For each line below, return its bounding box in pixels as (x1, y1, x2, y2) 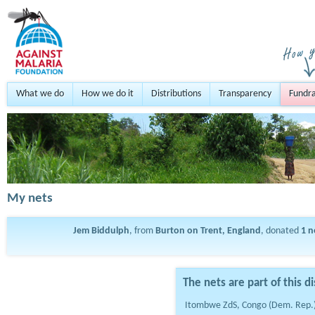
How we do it (82, 89, 134, 99)
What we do (16, 89, 64, 99)
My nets (7, 192, 53, 205)
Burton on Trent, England (155, 226, 261, 236)
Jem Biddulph (72, 226, 129, 236)
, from (129, 226, 155, 236)
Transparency (219, 89, 271, 99)
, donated (260, 226, 301, 236)
